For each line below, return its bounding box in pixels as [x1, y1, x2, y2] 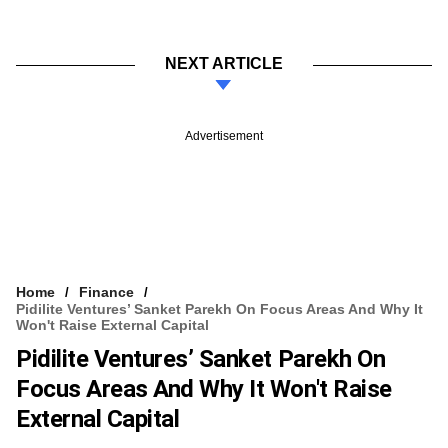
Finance [79, 283, 134, 300]
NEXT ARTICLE [165, 54, 283, 72]
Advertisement [185, 128, 263, 143]
